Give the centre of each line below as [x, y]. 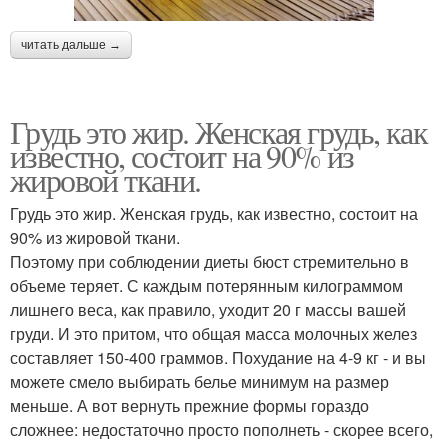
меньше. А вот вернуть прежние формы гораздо [189, 405]
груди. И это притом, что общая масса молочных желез [213, 333]
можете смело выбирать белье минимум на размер [199, 381]
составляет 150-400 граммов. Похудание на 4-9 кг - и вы [218, 357]
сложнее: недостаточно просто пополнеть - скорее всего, [221, 429]
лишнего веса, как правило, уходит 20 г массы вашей [208, 309]
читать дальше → [71, 44]
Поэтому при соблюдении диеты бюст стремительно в [209, 261]
